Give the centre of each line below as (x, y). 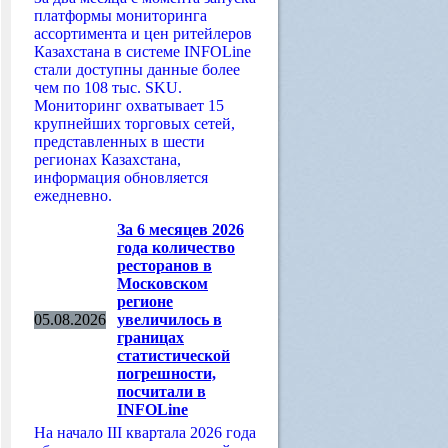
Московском (162, 283)
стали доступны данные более (137, 69)
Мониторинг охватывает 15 (129, 105)
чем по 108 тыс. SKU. (108, 87)
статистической (173, 355)
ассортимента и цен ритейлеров (143, 33)
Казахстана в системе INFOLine (142, 51)
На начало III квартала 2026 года (145, 432)
